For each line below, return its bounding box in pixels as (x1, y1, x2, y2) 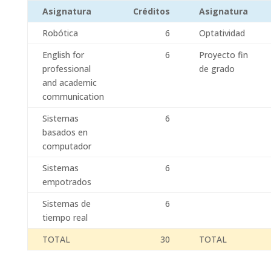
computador (42, 140, 91, 152)
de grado (198, 63, 235, 74)
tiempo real (42, 212, 88, 223)
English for (42, 49, 84, 60)
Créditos (132, 5, 170, 17)
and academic (42, 77, 97, 88)
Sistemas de (42, 198, 91, 209)
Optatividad (198, 27, 245, 39)
